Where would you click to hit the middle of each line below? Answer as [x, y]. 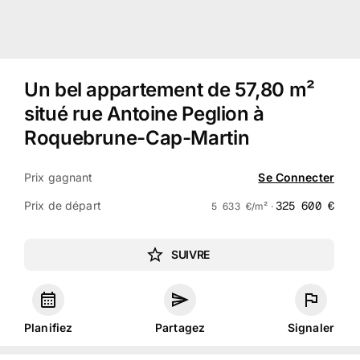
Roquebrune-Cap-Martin [137, 138]
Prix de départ [63, 205]
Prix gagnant [59, 177]
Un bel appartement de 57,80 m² [170, 90]
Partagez [180, 327]
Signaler [311, 327]
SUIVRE [190, 254]
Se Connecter [296, 177]
